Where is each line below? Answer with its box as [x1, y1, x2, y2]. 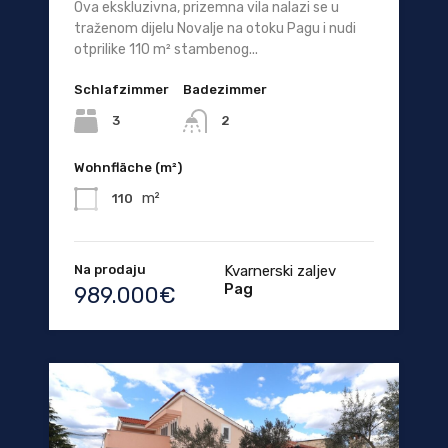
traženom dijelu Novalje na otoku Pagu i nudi [74, 19, 356, 37]
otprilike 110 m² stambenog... [74, 40, 258, 58]
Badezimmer [183, 81, 267, 97]
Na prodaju [74, 262, 146, 278]
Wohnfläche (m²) [74, 160, 182, 176]
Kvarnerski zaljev [224, 262, 336, 281]
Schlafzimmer [74, 81, 169, 97]
